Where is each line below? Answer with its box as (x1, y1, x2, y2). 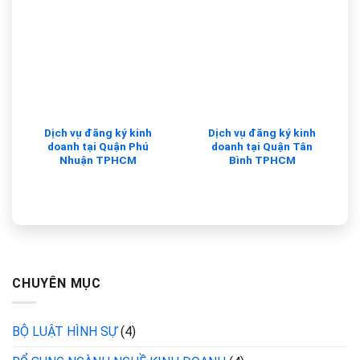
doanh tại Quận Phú (47, 139, 149, 153)
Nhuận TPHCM (59, 153, 137, 166)
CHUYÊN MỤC (12, 275, 101, 291)
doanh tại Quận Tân (211, 139, 313, 153)
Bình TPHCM (228, 153, 296, 166)
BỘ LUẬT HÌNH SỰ (12, 324, 117, 340)
